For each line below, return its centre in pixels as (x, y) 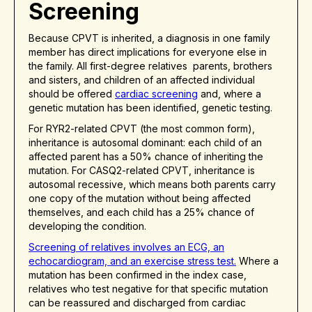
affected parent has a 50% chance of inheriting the (146, 157)
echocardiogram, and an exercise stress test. (132, 261)
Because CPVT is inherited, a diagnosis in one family (149, 38)
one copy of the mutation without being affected (140, 198)
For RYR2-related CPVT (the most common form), (142, 129)
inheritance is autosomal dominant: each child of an (145, 143)
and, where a (229, 94)
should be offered (72, 94)
